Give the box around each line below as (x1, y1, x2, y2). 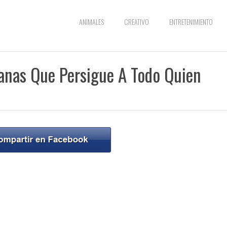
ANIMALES (79, 16, 104, 27)
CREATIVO (124, 16, 149, 27)
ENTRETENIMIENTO (169, 16, 213, 27)
